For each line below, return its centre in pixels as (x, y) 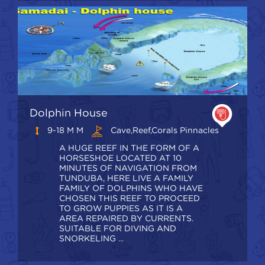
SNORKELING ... (91, 238)
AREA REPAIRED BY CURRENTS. (126, 218)
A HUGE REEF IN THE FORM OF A (129, 148)
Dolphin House (69, 113)
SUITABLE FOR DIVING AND (118, 228)
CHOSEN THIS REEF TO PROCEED (130, 198)
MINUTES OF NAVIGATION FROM (128, 168)
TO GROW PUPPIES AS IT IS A (121, 208)
